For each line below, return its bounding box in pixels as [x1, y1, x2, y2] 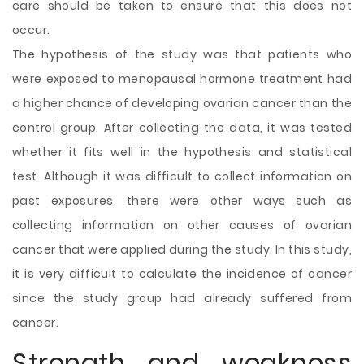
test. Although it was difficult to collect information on [12, 168, 352, 184]
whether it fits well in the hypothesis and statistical [12, 144, 352, 160]
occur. [12, 22, 50, 38]
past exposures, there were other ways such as [12, 193, 352, 209]
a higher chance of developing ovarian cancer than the [12, 95, 352, 111]
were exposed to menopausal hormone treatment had [12, 71, 352, 87]
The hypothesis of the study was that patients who [12, 46, 352, 63]
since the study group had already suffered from [12, 290, 352, 306]
